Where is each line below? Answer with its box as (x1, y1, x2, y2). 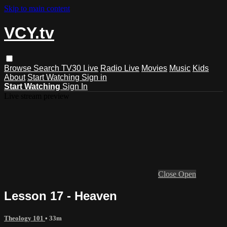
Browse (4, 63, 33, 72)
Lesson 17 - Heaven (4, 188, 117, 203)
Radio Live (100, 63, 139, 72)
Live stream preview (4, 91, 69, 100)
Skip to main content (4, 4, 70, 13)
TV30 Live (61, 63, 98, 72)
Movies (141, 63, 167, 72)
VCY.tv (4, 24, 54, 43)
